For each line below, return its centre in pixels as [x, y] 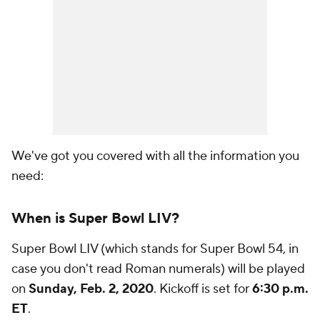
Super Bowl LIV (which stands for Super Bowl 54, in [155, 249]
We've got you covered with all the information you [155, 156]
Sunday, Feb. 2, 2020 [91, 289]
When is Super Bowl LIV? [95, 219]
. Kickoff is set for [203, 289]
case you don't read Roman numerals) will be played [158, 269]
